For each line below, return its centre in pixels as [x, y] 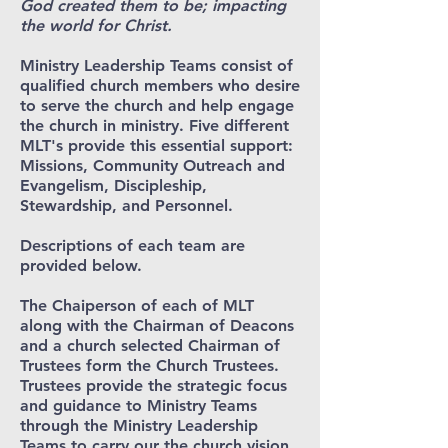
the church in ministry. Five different [154, 125]
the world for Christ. [98, 25]
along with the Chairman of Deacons [157, 325]
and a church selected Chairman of [150, 345]
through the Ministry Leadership [139, 425]
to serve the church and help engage [157, 105]
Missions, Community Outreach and [152, 165]
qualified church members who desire [160, 85]
